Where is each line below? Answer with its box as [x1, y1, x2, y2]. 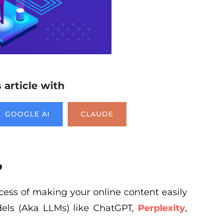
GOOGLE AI [5, 110, 50, 119]
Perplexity [138, 203, 185, 214]
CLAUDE [81, 110, 114, 119]
